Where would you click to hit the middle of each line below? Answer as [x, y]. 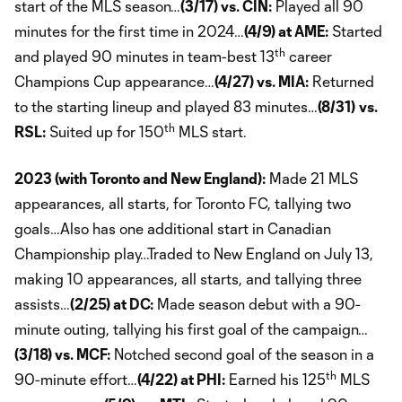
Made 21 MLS [312, 178]
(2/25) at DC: [112, 303]
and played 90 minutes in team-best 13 [144, 56]
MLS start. [211, 131]
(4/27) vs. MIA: [262, 81]
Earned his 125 [275, 379]
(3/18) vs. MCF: [62, 354]
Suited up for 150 [105, 131]
